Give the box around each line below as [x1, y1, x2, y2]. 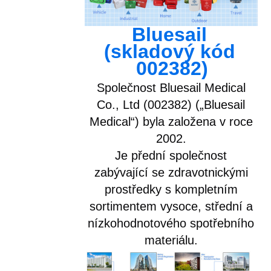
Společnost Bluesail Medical [96, 81, 246, 95]
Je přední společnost [115, 149, 227, 163]
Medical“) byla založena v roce [89, 115, 253, 129]
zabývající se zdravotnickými [94, 166, 248, 180]
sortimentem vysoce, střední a [89, 200, 253, 214]
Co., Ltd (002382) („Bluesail [97, 98, 246, 112]
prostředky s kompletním [104, 183, 238, 197]
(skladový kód [103, 41, 235, 63]
